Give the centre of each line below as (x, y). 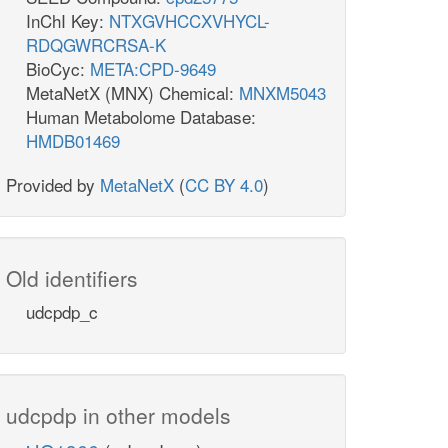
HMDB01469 (73, 141)
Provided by (53, 185)
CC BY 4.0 (224, 185)
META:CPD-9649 (153, 69)
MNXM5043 (282, 93)
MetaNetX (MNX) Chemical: (132, 93)
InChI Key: (67, 21)
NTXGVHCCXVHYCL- (189, 21)
